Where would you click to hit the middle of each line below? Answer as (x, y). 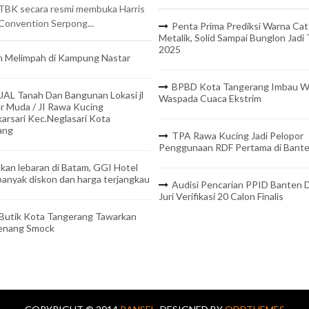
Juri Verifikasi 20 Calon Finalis (221, 197)
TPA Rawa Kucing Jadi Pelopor (237, 136)
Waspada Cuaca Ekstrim (210, 99)
